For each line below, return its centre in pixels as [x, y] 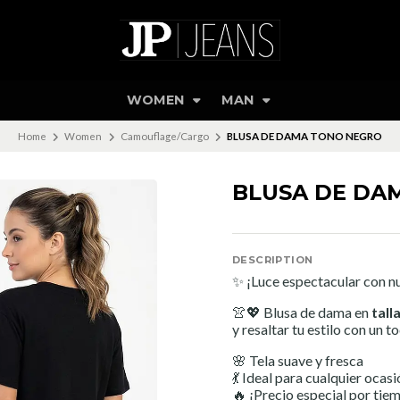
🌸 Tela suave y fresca [298, 360]
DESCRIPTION [273, 260]
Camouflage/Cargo [164, 136]
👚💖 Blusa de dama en [302, 312]
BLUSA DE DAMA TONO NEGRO [305, 136]
